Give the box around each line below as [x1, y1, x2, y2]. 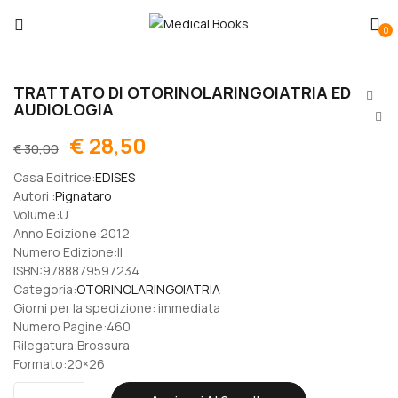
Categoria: [13, 281, 76, 298]
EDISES [95, 169, 135, 186]
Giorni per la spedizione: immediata [13, 299, 220, 316]
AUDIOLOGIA [13, 99, 114, 120]
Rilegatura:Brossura [13, 337, 130, 354]
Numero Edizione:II [13, 243, 123, 260]
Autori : [13, 187, 55, 204]
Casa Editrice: [13, 169, 95, 186]
